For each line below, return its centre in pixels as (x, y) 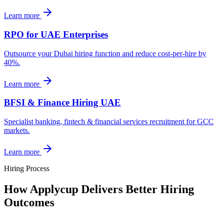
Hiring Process (27, 169)
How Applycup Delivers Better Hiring (99, 189)
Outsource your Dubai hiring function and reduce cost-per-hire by (105, 53)
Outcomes (29, 202)
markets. (17, 131)
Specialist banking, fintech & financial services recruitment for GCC (109, 122)
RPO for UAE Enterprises (56, 34)
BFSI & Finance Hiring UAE (62, 103)
